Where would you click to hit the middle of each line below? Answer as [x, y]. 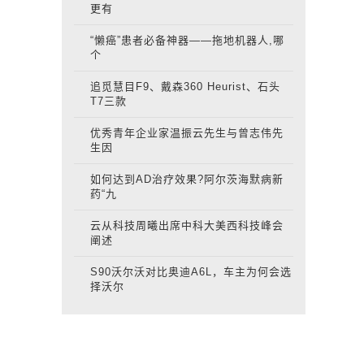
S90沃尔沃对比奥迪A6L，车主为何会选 [191, 272]
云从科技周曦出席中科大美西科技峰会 [187, 225]
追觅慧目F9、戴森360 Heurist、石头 [185, 87]
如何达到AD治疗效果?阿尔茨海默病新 [187, 179]
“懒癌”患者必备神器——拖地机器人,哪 [187, 40]
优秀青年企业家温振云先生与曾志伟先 [187, 133]
